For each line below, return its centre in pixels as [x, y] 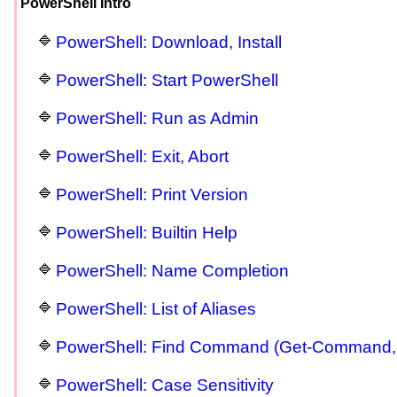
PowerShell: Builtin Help [147, 233]
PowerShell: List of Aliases [156, 309]
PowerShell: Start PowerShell [167, 81]
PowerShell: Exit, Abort [142, 157]
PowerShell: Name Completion [172, 271]
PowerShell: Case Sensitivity [165, 385]
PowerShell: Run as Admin [157, 119]
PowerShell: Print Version [152, 195]
